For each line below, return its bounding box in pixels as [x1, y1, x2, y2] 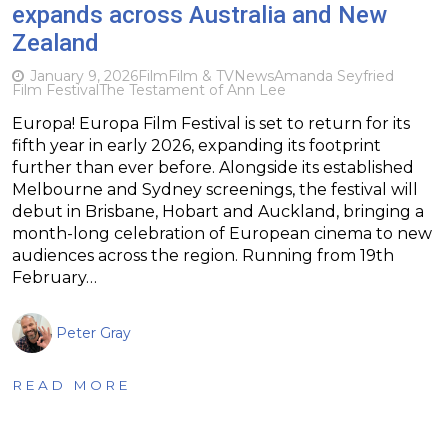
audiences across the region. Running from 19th [12, 245, 394, 265]
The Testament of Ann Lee [99, 80, 286, 99]
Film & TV [168, 66, 234, 85]
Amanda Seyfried [274, 66, 394, 85]
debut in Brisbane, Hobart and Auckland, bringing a [12, 201, 424, 221]
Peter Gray [56, 323, 131, 342]
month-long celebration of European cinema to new [12, 223, 432, 243]
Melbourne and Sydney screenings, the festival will [12, 179, 418, 199]
